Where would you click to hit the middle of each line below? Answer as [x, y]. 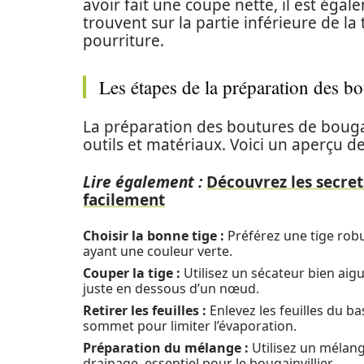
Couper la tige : [132, 273]
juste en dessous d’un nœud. [171, 288]
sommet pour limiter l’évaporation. [190, 326]
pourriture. [123, 41]
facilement [124, 200]
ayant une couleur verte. [158, 251]
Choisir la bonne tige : [154, 236]
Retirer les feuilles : [145, 310]
